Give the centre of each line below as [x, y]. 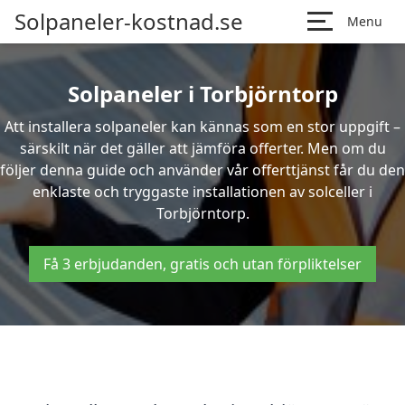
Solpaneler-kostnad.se [129, 21]
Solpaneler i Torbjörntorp [202, 94]
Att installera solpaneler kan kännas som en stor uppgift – [202, 127]
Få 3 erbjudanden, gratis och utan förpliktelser [202, 264]
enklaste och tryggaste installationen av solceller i [202, 192]
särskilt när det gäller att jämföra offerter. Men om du [202, 148]
